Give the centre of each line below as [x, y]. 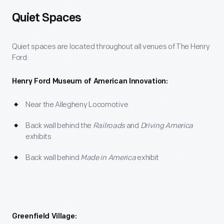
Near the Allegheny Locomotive [77, 105]
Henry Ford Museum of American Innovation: [90, 82]
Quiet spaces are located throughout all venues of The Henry [111, 47]
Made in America [108, 158]
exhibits [38, 137]
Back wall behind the [59, 126]
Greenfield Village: [44, 217]
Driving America [167, 126]
